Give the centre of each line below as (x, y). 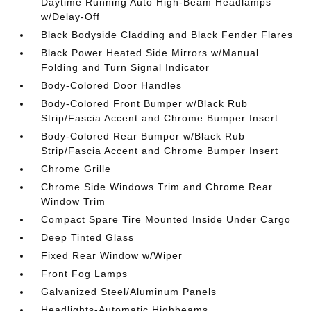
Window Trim (74, 201)
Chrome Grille (76, 168)
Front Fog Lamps (85, 273)
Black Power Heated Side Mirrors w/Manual (150, 52)
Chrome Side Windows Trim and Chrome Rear (157, 186)
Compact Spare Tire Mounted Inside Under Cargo (166, 219)
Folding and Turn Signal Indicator (126, 67)
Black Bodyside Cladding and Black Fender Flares (167, 34)
